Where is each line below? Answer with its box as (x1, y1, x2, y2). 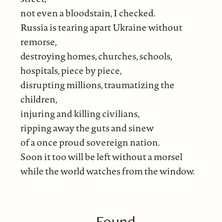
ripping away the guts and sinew (20, 121, 154, 134)
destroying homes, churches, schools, (20, 49, 172, 62)
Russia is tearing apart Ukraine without (20, 20, 182, 34)
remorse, (20, 35, 57, 48)
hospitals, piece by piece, (20, 63, 122, 77)
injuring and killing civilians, (20, 107, 140, 120)
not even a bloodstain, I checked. (20, 6, 156, 19)
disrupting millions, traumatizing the (20, 78, 174, 91)
